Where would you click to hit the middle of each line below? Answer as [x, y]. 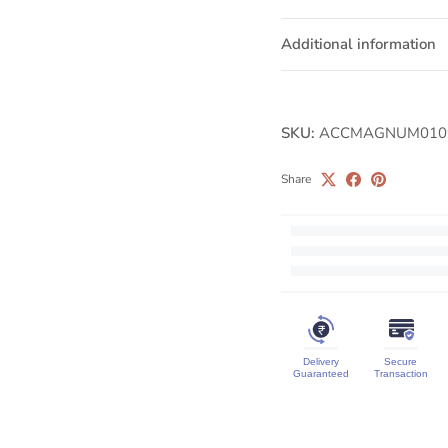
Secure [401, 362]
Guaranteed [320, 374]
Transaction [400, 374]
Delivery [320, 362]
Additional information [358, 44]
